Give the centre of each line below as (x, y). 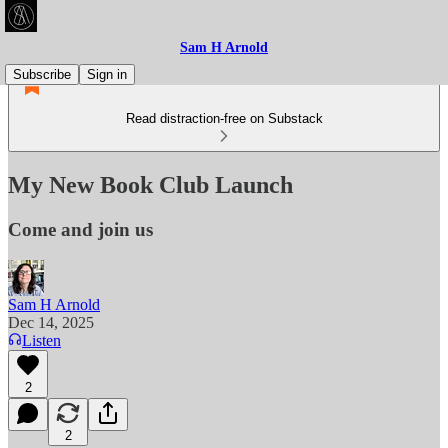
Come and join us (80, 229)
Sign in (107, 74)
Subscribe (42, 74)
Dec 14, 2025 (51, 322)
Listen (41, 340)
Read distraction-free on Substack (224, 118)
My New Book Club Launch (150, 184)
